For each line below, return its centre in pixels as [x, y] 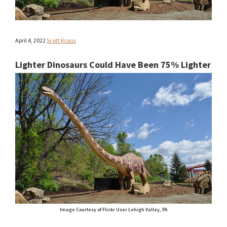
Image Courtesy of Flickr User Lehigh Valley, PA [113, 210]
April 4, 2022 [30, 41]
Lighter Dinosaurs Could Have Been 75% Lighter [113, 65]
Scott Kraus [61, 41]
